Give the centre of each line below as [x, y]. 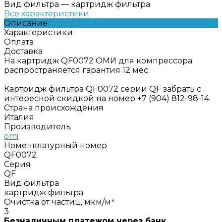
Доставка [23, 51]
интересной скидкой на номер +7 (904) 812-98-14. [107, 98]
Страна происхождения [54, 108]
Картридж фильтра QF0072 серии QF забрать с [103, 89]
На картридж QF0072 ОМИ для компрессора [98, 60]
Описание [26, 23]
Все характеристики [47, 13]
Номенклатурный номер [55, 145]
